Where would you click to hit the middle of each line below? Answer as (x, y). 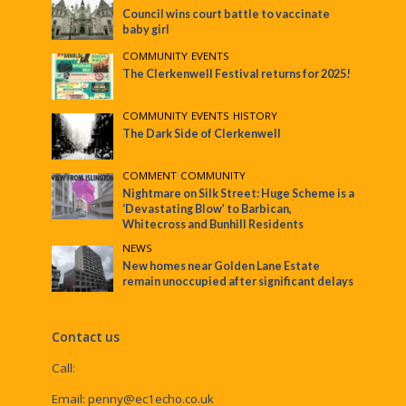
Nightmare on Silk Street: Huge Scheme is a (239, 194)
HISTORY (256, 115)
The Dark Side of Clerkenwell (202, 133)
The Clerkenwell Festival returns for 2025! (237, 73)
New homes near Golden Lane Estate (222, 266)
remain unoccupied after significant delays (238, 282)
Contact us (85, 338)
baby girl (146, 29)
